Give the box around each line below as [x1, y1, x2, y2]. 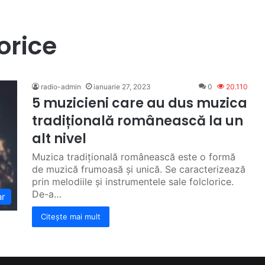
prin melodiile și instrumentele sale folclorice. [32, 176, 234, 188]
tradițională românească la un [32, 112, 243, 130]
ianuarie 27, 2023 [93, 82, 151, 91]
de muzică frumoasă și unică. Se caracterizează [32, 163, 245, 175]
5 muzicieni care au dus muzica [32, 94, 247, 112]
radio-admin [41, 82, 81, 91]
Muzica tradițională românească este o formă [32, 151, 235, 163]
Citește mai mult [41, 212, 101, 221]
